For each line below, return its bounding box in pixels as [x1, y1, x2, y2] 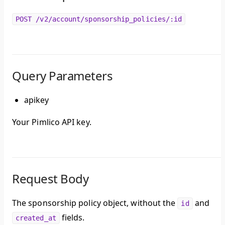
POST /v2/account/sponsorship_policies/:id [16, 15, 182, 24]
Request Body [12, 170, 89, 187]
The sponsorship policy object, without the [12, 197, 178, 209]
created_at [16, 214, 56, 222]
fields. [59, 212, 85, 223]
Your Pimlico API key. [12, 117, 91, 128]
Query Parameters [12, 67, 113, 84]
